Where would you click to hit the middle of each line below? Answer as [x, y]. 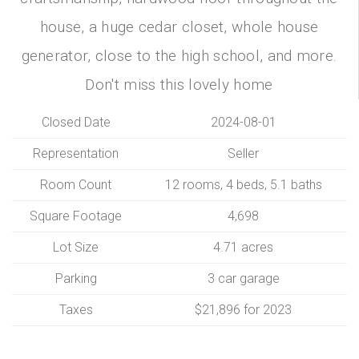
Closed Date [76, 122]
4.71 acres [243, 247]
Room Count [76, 184]
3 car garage [243, 278]
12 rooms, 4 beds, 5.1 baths [243, 184]
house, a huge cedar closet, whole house [179, 26]
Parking [76, 278]
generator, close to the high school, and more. [179, 55]
